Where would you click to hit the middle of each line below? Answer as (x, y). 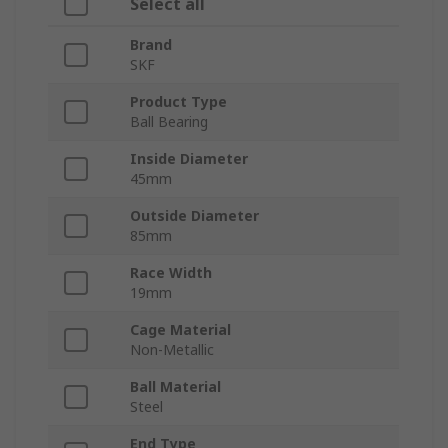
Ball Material (175, 387)
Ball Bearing (169, 122)
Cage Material (180, 330)
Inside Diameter (189, 159)
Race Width (171, 273)
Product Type (178, 102)
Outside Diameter (194, 216)
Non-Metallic (172, 350)
